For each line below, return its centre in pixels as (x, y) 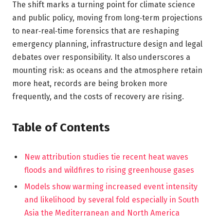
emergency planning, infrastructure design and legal (107, 44)
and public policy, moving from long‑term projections (107, 18)
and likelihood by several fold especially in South (112, 200)
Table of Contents (61, 127)
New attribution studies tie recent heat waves (106, 157)
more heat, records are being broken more (90, 83)
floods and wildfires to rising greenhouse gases (109, 170)
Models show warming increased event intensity (111, 186)
